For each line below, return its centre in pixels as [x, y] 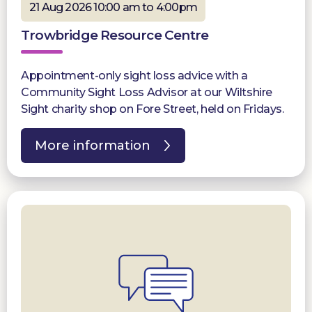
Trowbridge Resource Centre [115, 35]
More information [93, 145]
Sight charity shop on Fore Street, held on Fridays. [153, 109]
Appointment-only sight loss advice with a [134, 75]
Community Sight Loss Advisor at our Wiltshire [147, 92]
